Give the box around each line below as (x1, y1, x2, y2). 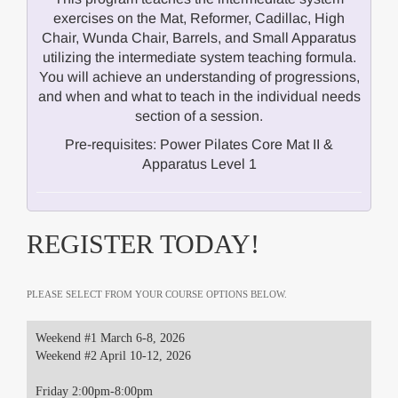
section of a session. (135, 108, 263, 123)
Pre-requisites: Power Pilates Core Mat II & (65, 137, 333, 152)
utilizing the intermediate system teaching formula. (42, 50, 356, 65)
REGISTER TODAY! (27, 229, 259, 259)
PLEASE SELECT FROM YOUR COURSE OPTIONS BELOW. (27, 289, 287, 299)
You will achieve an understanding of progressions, (38, 69, 360, 84)
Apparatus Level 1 (141, 156, 257, 171)
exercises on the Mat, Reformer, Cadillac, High (53, 11, 345, 26)
